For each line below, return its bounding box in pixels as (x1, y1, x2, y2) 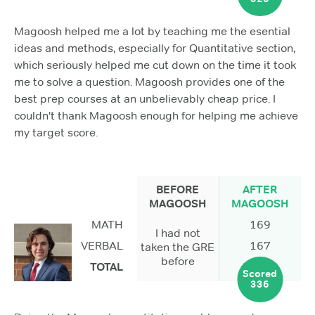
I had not (155, 226, 200, 240)
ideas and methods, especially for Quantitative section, (14, 41, 295, 56)
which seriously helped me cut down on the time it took (14, 58, 296, 72)
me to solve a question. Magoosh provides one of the (14, 75, 285, 89)
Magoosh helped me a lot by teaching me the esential (14, 25, 290, 39)
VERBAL (80, 238, 123, 252)
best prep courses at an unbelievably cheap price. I (14, 92, 276, 106)
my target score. (14, 126, 98, 140)
